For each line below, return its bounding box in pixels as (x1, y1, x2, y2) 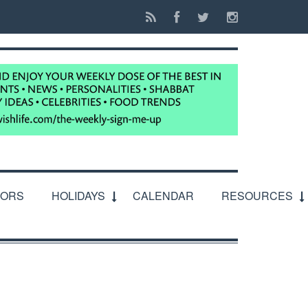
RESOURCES (221, 187, 293, 203)
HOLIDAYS (52, 187, 105, 203)
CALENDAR (133, 187, 194, 203)
